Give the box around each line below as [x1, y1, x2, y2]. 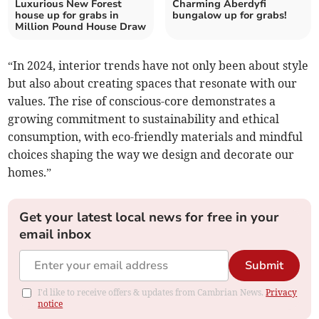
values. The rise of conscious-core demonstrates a [8, 94, 276, 109]
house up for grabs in [15, 9, 120, 23]
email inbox [19, 226, 92, 244]
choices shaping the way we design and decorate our [8, 147, 295, 162]
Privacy [266, 287, 298, 298]
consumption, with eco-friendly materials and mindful [8, 130, 303, 145]
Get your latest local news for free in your [19, 209, 280, 226]
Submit [244, 258, 283, 274]
